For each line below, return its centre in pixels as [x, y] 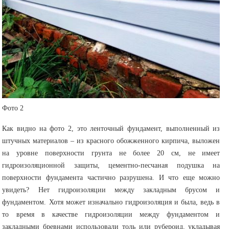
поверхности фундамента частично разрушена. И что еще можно [111, 178]
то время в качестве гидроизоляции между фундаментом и [111, 214]
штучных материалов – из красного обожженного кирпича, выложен [111, 141]
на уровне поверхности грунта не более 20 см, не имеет [111, 153]
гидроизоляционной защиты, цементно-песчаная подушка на [111, 165]
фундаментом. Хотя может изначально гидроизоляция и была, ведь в [111, 202]
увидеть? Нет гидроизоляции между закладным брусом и [111, 190]
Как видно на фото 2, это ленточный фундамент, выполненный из [111, 129]
